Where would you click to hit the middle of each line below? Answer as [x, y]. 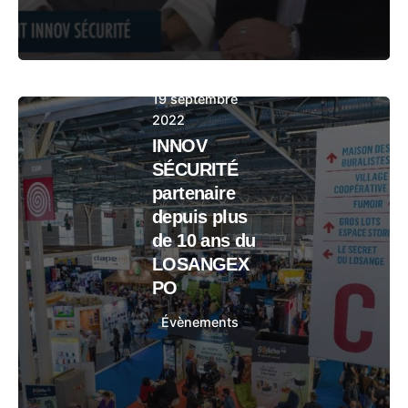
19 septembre [195, 99]
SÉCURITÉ [195, 169]
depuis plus [200, 217]
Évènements [200, 322]
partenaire [194, 193]
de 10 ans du [204, 240]
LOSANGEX [201, 264]
